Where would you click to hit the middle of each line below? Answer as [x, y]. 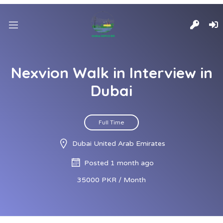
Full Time [111, 122]
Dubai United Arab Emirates [119, 144]
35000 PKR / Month [111, 180]
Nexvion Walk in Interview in [111, 73]
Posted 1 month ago [119, 163]
